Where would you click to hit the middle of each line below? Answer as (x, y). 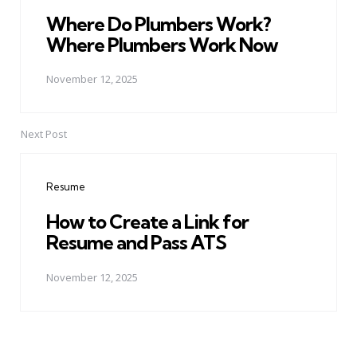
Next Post (44, 134)
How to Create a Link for (147, 222)
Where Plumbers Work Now (162, 44)
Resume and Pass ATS (136, 243)
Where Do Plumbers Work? (159, 24)
